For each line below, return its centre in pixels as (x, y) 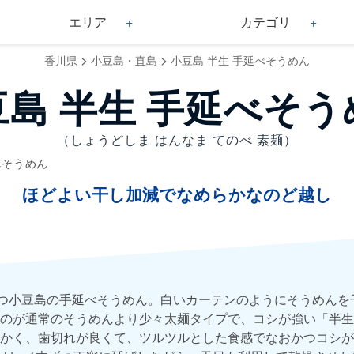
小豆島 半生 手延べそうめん (240, 60)
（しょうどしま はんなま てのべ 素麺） (177, 139)
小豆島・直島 (124, 60)
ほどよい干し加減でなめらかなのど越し (177, 195)
